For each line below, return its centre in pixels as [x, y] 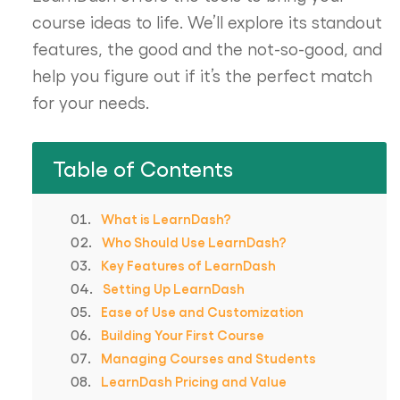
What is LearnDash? [166, 219]
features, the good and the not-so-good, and [207, 49]
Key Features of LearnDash [188, 266]
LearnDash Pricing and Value [193, 382]
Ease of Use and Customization [202, 312]
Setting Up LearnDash [173, 289]
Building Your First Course [182, 335]
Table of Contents [142, 168]
